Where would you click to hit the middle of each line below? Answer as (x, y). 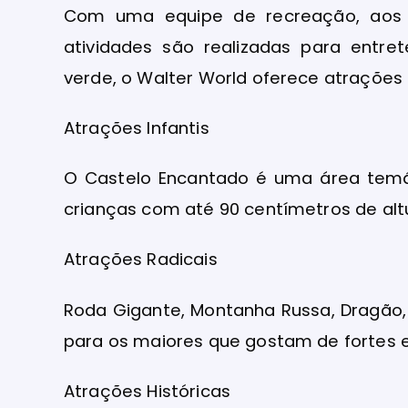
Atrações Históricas (148, 391)
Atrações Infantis (137, 128)
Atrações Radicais (141, 260)
